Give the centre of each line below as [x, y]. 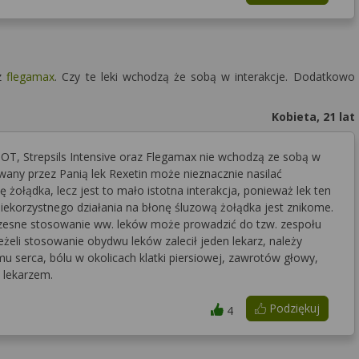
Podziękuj [292, 308]
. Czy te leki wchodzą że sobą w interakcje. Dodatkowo [205, 77]
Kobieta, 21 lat [313, 117]
